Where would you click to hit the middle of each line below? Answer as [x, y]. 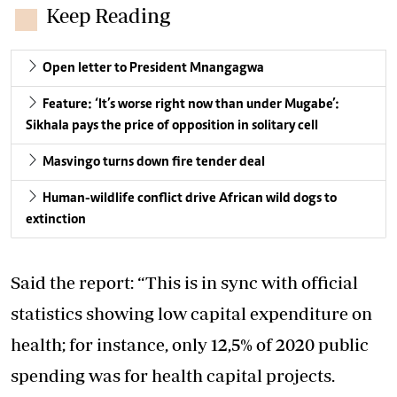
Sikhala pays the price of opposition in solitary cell [172, 126]
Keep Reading [108, 16]
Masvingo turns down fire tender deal [154, 163]
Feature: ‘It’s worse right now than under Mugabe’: [191, 105]
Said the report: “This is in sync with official [184, 283]
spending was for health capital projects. [173, 376]
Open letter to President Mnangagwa [153, 69]
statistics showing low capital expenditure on [191, 314]
